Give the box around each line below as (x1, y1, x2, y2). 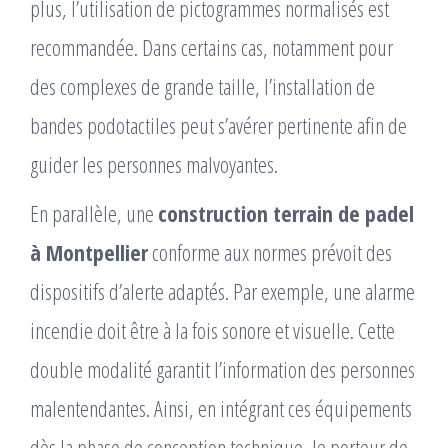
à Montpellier (30, 237, 148, 268)
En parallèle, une (30, 198, 158, 229)
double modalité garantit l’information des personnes (30, 354, 415, 385)
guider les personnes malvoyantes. (30, 149, 278, 180)
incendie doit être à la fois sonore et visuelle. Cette (30, 315, 395, 346)
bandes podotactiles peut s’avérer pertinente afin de (30, 110, 407, 141)
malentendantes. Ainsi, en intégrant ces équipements (30, 393, 412, 424)
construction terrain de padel (158, 198, 414, 229)
